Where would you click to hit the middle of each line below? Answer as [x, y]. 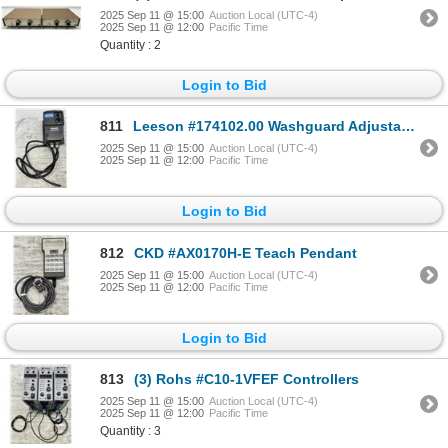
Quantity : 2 [130, 44]
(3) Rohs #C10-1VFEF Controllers [246, 378]
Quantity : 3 [130, 430]
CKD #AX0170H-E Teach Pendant [245, 252]
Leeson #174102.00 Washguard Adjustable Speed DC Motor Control [267, 126]
